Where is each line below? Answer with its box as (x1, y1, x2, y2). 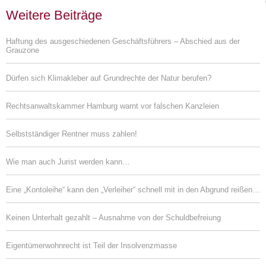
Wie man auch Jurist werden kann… (6, 157, 130, 166)
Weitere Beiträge (6, 7, 102, 23)
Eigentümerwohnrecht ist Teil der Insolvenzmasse (6, 240, 177, 250)
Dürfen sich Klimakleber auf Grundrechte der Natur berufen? (6, 73, 211, 83)
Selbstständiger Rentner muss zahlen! (6, 129, 137, 138)
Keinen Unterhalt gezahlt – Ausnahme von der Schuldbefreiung (6, 213, 221, 222)
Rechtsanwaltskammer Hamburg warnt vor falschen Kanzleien (6, 101, 219, 110)
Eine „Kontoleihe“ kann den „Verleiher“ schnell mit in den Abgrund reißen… (6, 185, 260, 194)
